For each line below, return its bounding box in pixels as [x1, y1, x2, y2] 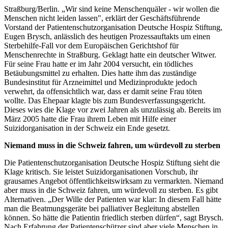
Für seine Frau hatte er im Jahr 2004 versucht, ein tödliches [4, 59, 193, 68]
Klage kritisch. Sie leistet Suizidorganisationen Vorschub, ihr [4, 167, 198, 176]
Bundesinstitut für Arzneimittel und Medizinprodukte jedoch [4, 77, 197, 87]
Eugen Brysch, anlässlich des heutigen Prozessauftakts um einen [4, 32, 210, 41]
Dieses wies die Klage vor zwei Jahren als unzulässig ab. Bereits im [4, 105, 221, 114]
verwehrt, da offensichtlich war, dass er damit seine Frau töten [4, 87, 202, 96]
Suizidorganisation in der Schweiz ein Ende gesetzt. [4, 123, 170, 132]
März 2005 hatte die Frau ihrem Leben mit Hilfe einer [4, 114, 176, 123]
